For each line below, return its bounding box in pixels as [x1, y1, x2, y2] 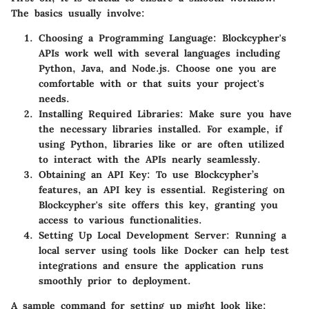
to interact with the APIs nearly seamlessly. [39, 152, 261, 166]
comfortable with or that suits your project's [39, 77, 264, 90]
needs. [39, 92, 70, 105]
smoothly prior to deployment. [39, 274, 191, 287]
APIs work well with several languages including [39, 46, 280, 59]
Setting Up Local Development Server [39, 228, 226, 241]
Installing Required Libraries [39, 107, 180, 120]
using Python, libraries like [39, 137, 181, 150]
